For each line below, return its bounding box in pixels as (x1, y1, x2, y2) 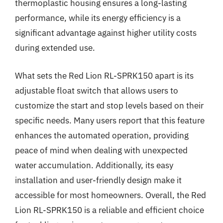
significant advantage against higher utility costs (15, 27, 197, 38)
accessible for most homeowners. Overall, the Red (15, 189, 206, 201)
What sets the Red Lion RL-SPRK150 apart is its (15, 70, 194, 81)
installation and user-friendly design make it (15, 174, 182, 186)
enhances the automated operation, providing (15, 129, 189, 141)
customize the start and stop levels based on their (15, 100, 204, 111)
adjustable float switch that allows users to (15, 85, 178, 96)
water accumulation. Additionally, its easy (15, 159, 173, 171)
